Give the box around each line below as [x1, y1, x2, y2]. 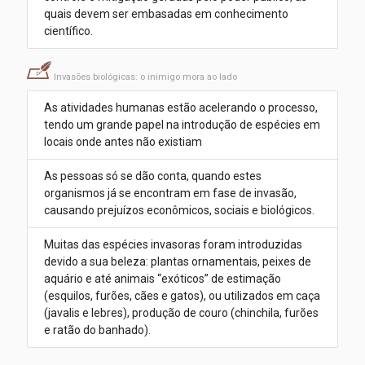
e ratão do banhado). [43, 323, 151, 337]
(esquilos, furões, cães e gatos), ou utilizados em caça [43, 289, 320, 303]
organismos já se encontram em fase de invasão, [43, 187, 297, 200]
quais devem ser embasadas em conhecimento [43, 7, 288, 21]
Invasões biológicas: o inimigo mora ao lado [51, 72, 237, 83]
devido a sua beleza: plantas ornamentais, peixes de [43, 255, 311, 269]
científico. [43, 24, 93, 38]
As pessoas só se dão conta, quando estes [43, 169, 262, 183]
